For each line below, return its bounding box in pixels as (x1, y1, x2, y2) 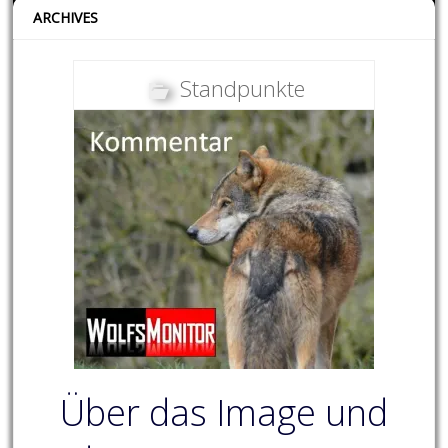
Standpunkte (179, 73, 305, 104)
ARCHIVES (33, 8, 99, 28)
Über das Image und (59, 388, 388, 438)
